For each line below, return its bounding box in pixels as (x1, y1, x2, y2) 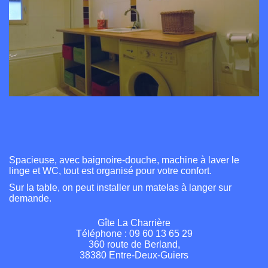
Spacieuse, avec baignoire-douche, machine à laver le (9, 154, 239, 165)
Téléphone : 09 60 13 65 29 (75, 228, 193, 239)
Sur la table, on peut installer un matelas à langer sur (9, 182, 232, 193)
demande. (9, 193, 51, 203)
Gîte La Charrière (98, 217, 170, 228)
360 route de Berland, (88, 239, 180, 249)
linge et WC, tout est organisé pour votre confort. (9, 165, 212, 176)
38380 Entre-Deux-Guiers (80, 249, 188, 260)
